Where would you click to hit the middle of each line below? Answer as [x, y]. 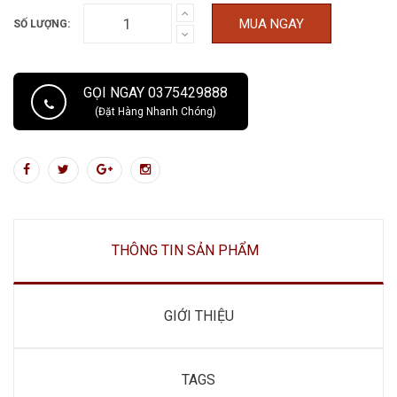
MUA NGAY [272, 24]
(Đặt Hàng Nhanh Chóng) [155, 112]
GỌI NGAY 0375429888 [155, 93]
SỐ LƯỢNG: [42, 24]
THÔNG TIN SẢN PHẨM [185, 251]
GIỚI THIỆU [198, 316]
